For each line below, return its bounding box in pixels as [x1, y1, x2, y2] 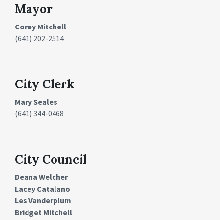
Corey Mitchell [15, 21, 66, 31]
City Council [15, 151, 87, 167]
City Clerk [15, 76, 74, 92]
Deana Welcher [15, 171, 68, 182]
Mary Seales [15, 96, 57, 107]
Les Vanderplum [15, 195, 71, 205]
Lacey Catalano [15, 183, 70, 193]
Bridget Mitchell [15, 207, 72, 217]
